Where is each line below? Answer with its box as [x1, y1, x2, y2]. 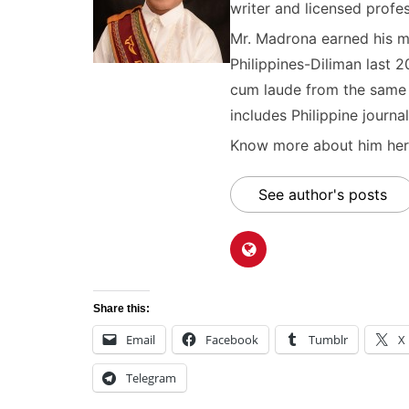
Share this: [93, 302, 150, 315]
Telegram [126, 370, 176, 386]
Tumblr [309, 331, 348, 348]
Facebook [205, 331, 258, 348]
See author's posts [258, 185, 387, 204]
